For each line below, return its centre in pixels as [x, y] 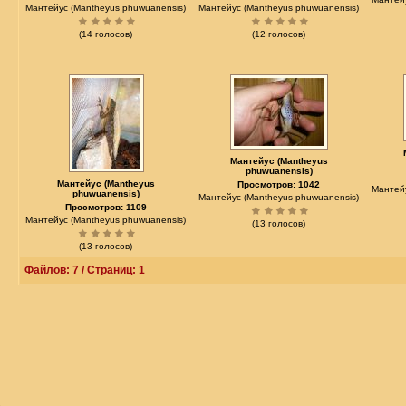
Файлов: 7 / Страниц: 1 [85, 270]
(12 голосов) [279, 34]
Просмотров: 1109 [106, 207]
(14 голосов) [106, 34]
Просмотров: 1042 [279, 184]
